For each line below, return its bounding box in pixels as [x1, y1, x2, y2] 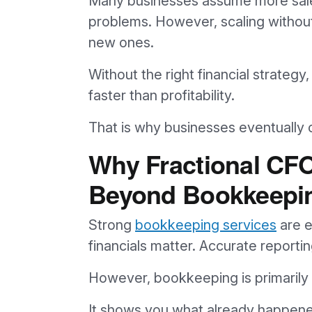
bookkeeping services [135, 216, 276, 233]
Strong [88, 216, 135, 233]
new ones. [88, 33, 154, 51]
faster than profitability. [88, 86, 235, 104]
